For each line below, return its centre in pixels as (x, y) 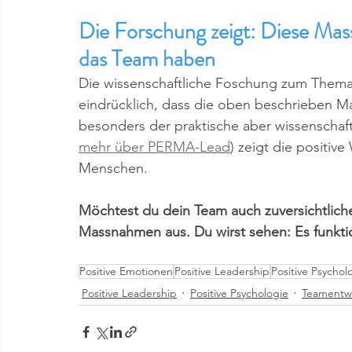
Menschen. (115, 168)
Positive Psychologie (239, 293)
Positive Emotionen (126, 271)
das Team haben (147, 59)
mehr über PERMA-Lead (154, 147)
